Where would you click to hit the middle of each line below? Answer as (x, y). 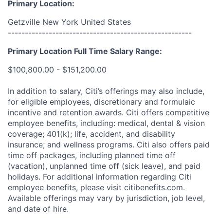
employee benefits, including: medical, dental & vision (106, 123)
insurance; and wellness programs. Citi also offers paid (109, 145)
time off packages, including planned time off (92, 155)
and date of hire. (38, 209)
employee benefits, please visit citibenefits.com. (96, 187)
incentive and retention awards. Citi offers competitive (109, 112)
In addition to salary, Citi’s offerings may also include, (106, 91)
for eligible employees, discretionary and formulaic (101, 102)
